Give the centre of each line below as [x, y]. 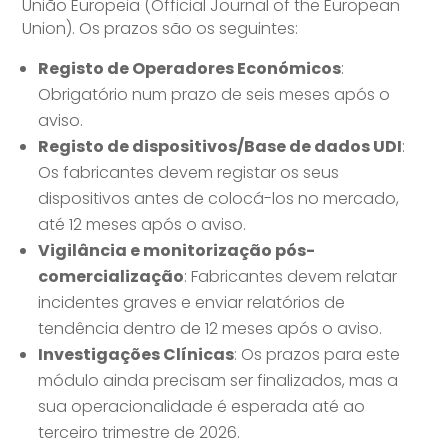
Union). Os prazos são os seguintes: [160, 29]
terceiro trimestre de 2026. [139, 433]
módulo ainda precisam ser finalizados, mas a [218, 381]
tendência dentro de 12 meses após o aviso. [210, 329]
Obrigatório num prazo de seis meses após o [214, 95]
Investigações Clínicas [136, 355]
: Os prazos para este [317, 355]
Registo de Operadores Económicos [190, 69]
